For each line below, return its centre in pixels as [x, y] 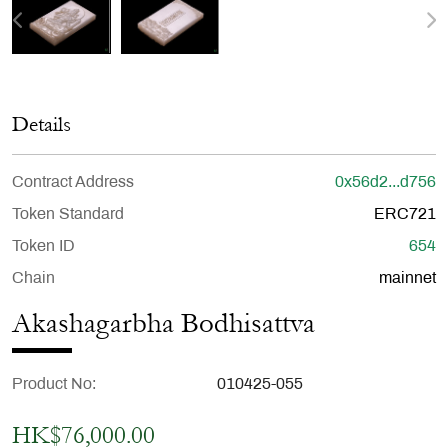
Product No [52, 385]
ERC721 [405, 215]
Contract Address [73, 183]
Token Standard [68, 215]
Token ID [43, 247]
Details [41, 125]
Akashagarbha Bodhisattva [163, 324]
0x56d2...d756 [385, 183]
